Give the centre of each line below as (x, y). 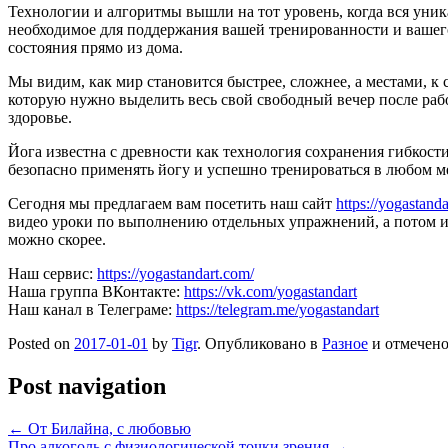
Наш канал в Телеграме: (92, 309)
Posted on (41, 343)
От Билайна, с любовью (107, 428)
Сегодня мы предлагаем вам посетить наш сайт (172, 203)
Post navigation (87, 385)
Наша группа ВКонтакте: (96, 291)
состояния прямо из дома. (95, 47)
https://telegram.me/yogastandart (277, 309)
